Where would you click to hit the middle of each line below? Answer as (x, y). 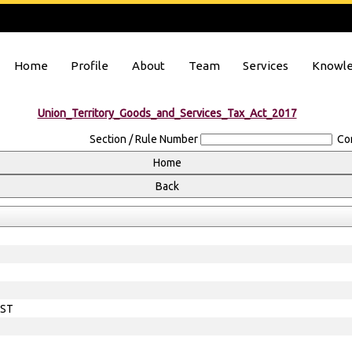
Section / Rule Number (144, 139)
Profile (90, 66)
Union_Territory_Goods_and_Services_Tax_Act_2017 (167, 113)
